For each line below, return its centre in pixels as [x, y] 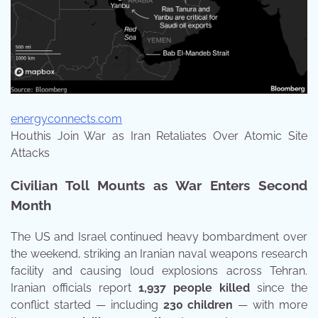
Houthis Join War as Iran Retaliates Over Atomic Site [159, 136]
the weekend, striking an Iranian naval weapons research [159, 253]
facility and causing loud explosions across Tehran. [159, 270]
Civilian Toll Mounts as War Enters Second [159, 185]
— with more [270, 305]
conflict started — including [87, 305]
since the [279, 287]
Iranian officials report [75, 287]
